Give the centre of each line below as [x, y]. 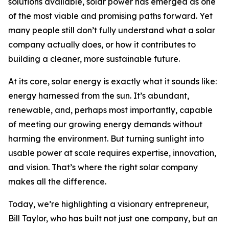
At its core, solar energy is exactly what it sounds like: [112, 81]
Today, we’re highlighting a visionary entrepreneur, [108, 204]
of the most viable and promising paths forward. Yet [110, 16]
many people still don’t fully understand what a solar [112, 30]
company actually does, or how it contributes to [102, 44]
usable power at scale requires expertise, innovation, [112, 153]
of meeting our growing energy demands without [105, 124]
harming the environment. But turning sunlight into [106, 139]
